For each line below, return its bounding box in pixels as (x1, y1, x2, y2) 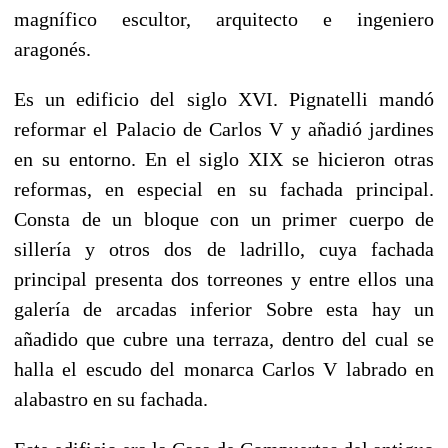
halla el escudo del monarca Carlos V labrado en (14, 357, 434, 380)
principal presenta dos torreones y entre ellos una (14, 267, 434, 290)
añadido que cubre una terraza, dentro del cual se (14, 327, 434, 350)
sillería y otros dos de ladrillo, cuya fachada (14, 237, 434, 260)
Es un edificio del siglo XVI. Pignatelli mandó (14, 87, 434, 110)
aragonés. (14, 37, 91, 60)
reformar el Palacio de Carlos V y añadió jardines (14, 117, 434, 140)
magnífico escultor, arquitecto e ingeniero (14, 7, 434, 30)
